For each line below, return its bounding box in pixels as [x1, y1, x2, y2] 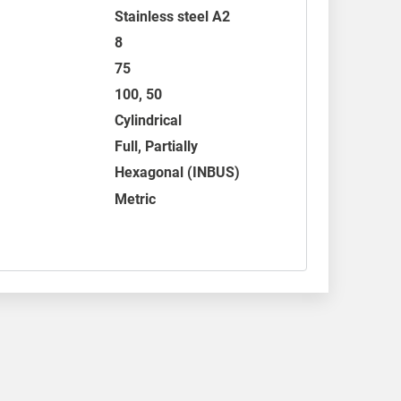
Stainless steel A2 [115, 8, 231, 25]
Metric [115, 191, 157, 208]
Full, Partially [115, 138, 199, 155]
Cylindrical [115, 112, 183, 129]
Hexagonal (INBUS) [115, 164, 241, 181]
